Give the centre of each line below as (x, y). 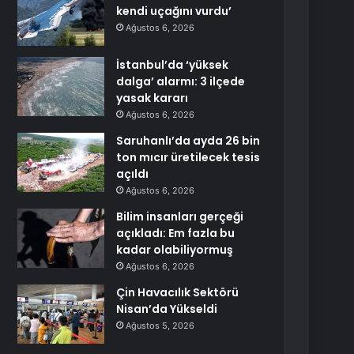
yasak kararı (153, 98)
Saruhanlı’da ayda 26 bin (188, 141)
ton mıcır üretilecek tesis (188, 157)
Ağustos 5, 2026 (160, 326)
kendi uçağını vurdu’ (174, 11)
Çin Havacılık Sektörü (178, 292)
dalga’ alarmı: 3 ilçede (181, 81)
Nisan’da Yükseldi (167, 309)
